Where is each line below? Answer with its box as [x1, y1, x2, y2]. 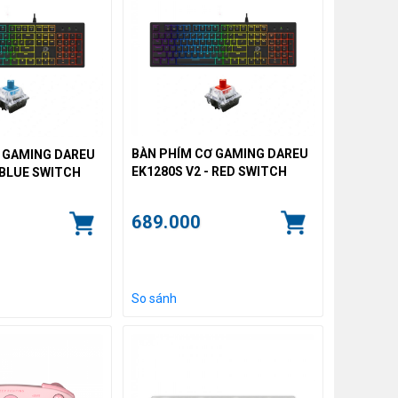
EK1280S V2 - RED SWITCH [131, 164, 287, 179]
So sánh [131, 291, 177, 306]
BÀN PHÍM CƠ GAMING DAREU [131, 147, 308, 161]
